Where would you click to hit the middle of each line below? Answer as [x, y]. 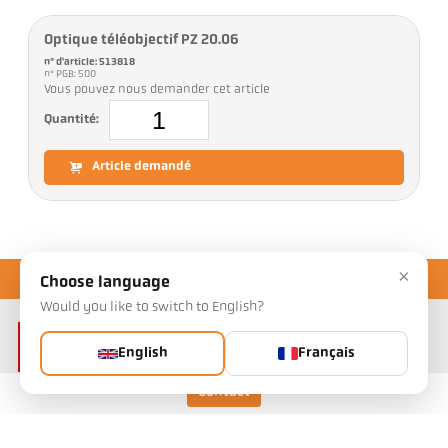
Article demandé [142, 167]
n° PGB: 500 [71, 75]
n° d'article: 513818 [90, 63]
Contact [224, 393]
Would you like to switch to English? [152, 307]
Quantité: [72, 119]
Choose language [105, 283]
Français [326, 353]
